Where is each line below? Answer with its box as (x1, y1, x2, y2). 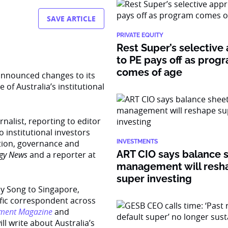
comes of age (117, 66, 183, 78)
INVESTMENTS (117, 138, 158, 145)
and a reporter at (27, 149, 96, 160)
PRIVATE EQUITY (117, 32, 164, 39)
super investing (117, 173, 192, 185)
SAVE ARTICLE (47, 14, 96, 23)
